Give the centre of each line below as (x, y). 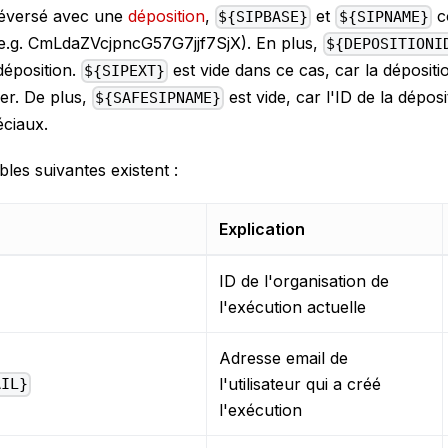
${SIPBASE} (263, 16)
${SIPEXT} (125, 71)
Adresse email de (283, 358)
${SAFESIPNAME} (158, 98)
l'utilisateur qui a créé (300, 384)
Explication (262, 229)
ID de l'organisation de (304, 281)
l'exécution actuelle (292, 307)
